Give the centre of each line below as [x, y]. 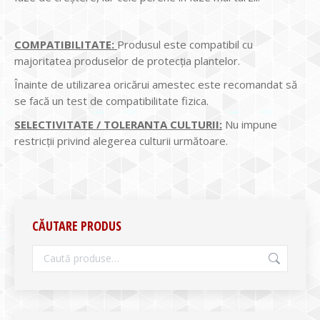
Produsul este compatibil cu [185, 44]
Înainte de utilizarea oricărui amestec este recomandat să [156, 84]
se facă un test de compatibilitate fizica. [113, 101]
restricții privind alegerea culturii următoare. [121, 141]
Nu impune [250, 124]
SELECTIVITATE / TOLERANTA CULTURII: [118, 124]
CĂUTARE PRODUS [77, 226]
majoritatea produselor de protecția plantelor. [127, 61]
